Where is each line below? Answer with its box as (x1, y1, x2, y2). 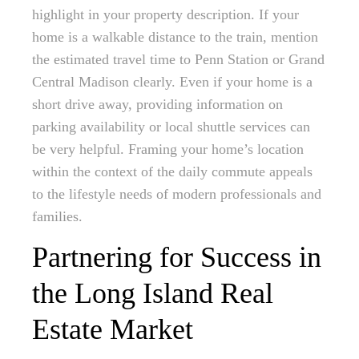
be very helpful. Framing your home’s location (32, 141, 304, 158)
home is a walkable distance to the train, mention (32, 29, 318, 46)
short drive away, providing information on (32, 96, 283, 113)
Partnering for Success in (32, 241, 321, 274)
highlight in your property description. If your (32, 6, 299, 23)
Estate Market (32, 313, 193, 346)
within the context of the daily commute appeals (32, 163, 313, 180)
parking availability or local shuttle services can (32, 119, 310, 135)
